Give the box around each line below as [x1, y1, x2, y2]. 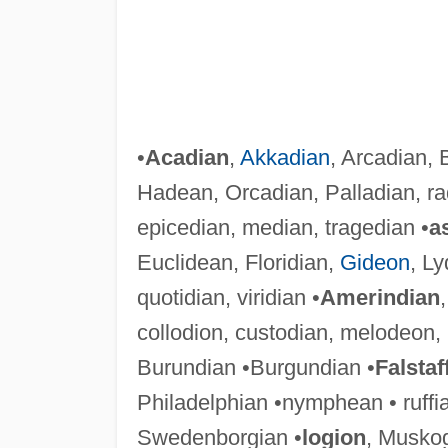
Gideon [339, 249, 410, 275]
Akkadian [239, 144, 330, 170]
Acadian [144, 144, 229, 170]
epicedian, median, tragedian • [136, 214, 429, 240]
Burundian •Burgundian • [136, 354, 375, 380]
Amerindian [319, 284, 440, 310]
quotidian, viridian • [136, 284, 320, 310]
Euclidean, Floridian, [136, 249, 340, 275]
